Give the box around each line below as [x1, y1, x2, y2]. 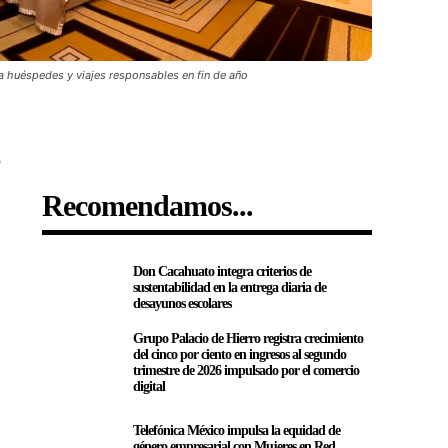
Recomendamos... [42, 188, 254, 222]
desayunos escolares [132, 295, 231, 311]
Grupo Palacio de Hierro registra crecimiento [132, 331, 363, 347]
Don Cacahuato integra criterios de [132, 263, 311, 279]
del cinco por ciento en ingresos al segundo [132, 347, 346, 363]
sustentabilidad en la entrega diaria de [132, 279, 326, 295]
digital [132, 379, 165, 395]
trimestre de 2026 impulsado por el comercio [132, 363, 359, 379]
